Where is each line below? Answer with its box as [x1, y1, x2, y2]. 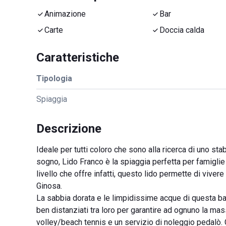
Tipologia [36, 74, 72, 83]
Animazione [44, 9, 86, 19]
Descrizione [36, 122, 101, 136]
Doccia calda [159, 25, 204, 35]
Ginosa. [36, 181, 62, 191]
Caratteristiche [36, 50, 119, 65]
